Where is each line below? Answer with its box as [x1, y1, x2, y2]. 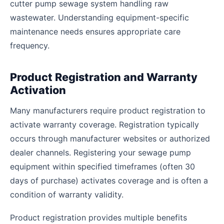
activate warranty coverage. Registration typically [10, 119, 199, 129]
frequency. [10, 40, 49, 51]
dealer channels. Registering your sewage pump [10, 147, 191, 157]
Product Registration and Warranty [10, 70, 197, 84]
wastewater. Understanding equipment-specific [10, 12, 189, 23]
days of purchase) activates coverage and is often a [10, 175, 208, 185]
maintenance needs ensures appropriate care [10, 26, 180, 37]
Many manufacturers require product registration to [10, 105, 205, 115]
